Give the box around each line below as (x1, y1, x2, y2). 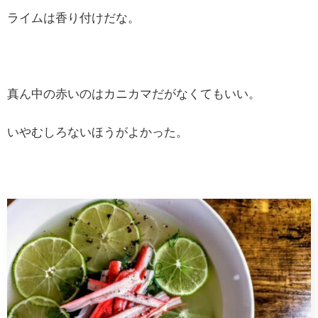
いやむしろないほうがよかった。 (7, 126, 188, 140)
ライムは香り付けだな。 (7, 11, 140, 25)
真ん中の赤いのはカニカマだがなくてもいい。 (7, 87, 261, 102)
